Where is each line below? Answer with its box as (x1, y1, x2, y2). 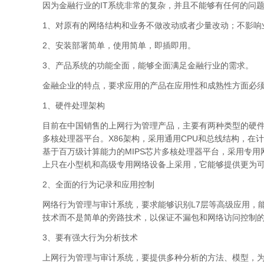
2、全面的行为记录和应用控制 (42, 180, 154, 189)
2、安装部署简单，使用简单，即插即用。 (42, 41, 196, 50)
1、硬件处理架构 (42, 101, 105, 110)
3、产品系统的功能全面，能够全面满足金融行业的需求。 (42, 61, 253, 70)
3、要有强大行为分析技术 (42, 233, 138, 242)
